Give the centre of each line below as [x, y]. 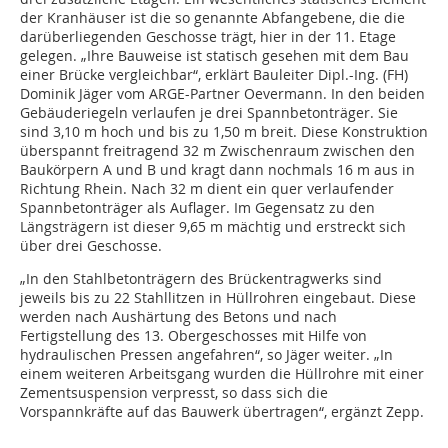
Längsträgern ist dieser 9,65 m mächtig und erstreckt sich [213, 227]
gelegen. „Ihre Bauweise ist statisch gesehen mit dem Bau [214, 56]
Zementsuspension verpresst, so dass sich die [174, 393]
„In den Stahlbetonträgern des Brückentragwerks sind [201, 279]
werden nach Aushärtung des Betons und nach [178, 317]
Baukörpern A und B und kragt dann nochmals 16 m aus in [217, 170]
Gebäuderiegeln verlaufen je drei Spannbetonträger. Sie [209, 113]
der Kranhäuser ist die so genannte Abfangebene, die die [212, 18]
